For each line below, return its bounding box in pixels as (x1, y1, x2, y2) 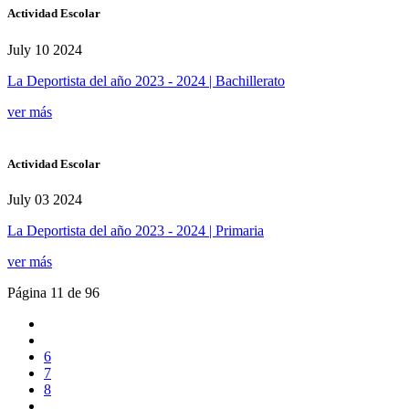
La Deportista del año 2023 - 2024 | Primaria (7, 222, 264, 238)
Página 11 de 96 (7, 284, 100, 300)
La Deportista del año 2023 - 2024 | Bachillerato (7, 72, 285, 89)
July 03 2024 (7, 191, 82, 207)
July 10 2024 (7, 41, 82, 58)
